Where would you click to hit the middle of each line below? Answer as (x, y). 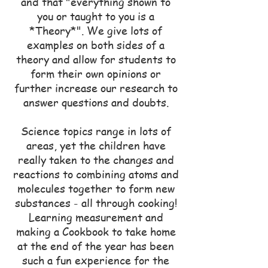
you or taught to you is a (96, 16)
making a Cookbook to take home (96, 231)
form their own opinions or (96, 73)
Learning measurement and (96, 217)
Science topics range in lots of (96, 130)
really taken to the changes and (96, 159)
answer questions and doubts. (96, 102)
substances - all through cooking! (96, 202)
